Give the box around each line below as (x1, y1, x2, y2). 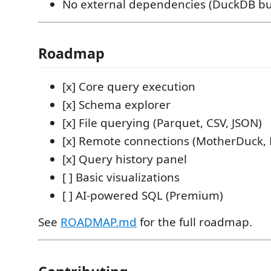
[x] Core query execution (62, 79, 195, 94)
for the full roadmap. (137, 214, 252, 230)
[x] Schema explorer (62, 97, 171, 113)
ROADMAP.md (60, 214, 137, 230)
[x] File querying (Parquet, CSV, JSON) (62, 115, 262, 131)
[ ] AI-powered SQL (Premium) (62, 188, 223, 203)
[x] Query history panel (62, 151, 187, 167)
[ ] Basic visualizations (62, 169, 180, 185)
